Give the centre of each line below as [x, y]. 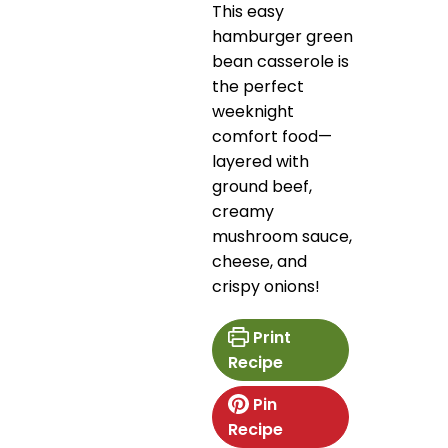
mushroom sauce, [282, 236]
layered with [261, 161]
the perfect [258, 86]
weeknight [253, 111]
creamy [243, 211]
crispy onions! [266, 286]
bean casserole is [281, 61]
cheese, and [260, 261]
